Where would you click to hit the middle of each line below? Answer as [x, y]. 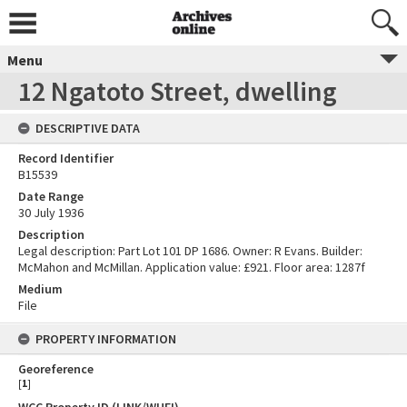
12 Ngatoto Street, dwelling [178, 91]
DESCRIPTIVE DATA [88, 128]
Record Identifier [66, 158]
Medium [40, 289]
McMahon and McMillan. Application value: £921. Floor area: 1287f [192, 267]
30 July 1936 [51, 213]
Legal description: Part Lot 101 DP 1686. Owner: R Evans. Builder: [190, 251]
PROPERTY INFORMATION [106, 339]
